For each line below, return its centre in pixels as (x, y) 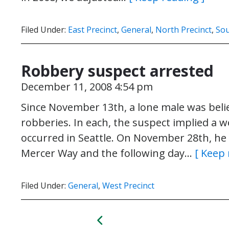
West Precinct (128, 186)
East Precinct (93, 30)
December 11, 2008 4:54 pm (87, 87)
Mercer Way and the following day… (108, 153)
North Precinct (184, 30)
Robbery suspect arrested (117, 71)
